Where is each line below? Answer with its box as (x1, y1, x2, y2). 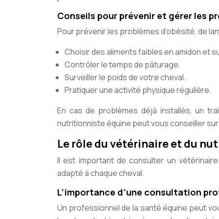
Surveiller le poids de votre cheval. (65, 72, 186, 83)
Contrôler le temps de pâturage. (65, 59, 180, 70)
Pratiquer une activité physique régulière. (65, 85, 211, 95)
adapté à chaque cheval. (57, 168, 144, 178)
